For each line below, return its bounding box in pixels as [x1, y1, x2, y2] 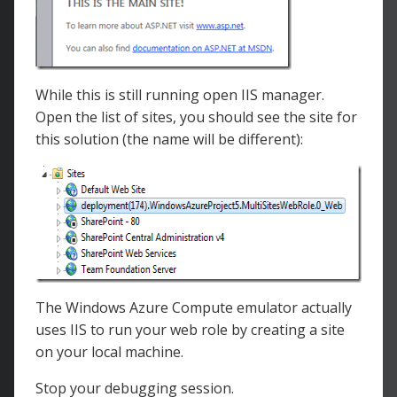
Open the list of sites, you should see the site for [35, 107, 357, 127]
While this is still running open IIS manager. [35, 85, 324, 105]
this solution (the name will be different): [35, 129, 303, 149]
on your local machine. [35, 342, 183, 362]
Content [113, 7, 163, 20]
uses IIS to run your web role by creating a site [35, 320, 345, 339]
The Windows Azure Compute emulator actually [35, 298, 352, 317]
